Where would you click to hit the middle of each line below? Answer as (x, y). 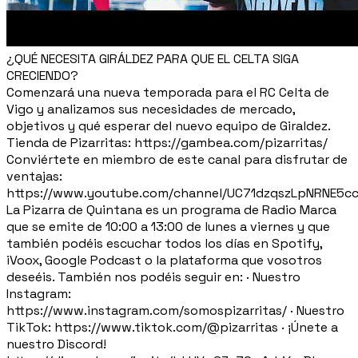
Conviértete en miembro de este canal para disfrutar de (177, 159)
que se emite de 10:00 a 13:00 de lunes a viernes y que (168, 226)
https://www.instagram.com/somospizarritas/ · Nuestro (175, 310)
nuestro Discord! (56, 344)
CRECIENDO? (42, 75)
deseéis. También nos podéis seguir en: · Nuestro (153, 276)
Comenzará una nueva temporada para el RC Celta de (168, 92)
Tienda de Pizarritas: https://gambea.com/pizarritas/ (167, 142)
